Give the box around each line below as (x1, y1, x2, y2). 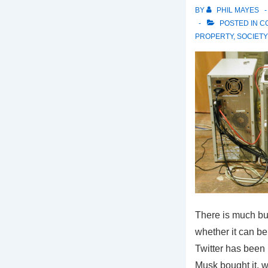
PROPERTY (194, 32, 233, 41)
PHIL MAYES (216, 6, 259, 15)
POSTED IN (217, 19, 260, 28)
